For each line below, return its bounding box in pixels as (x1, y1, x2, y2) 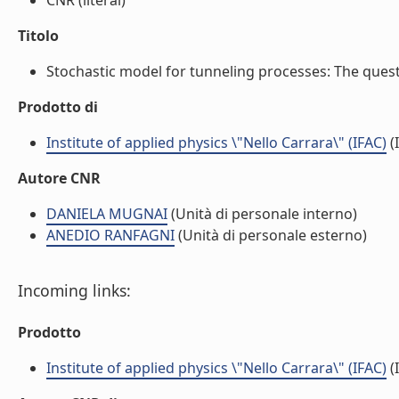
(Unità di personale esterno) (175, 225, 367, 245)
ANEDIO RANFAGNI (46, 225, 175, 245)
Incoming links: (18, 280, 131, 301)
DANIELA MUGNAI (46, 204, 167, 224)
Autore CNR (18, 168, 101, 188)
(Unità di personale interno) (167, 204, 357, 224)
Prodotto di (18, 97, 98, 117)
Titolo (18, 26, 59, 45)
